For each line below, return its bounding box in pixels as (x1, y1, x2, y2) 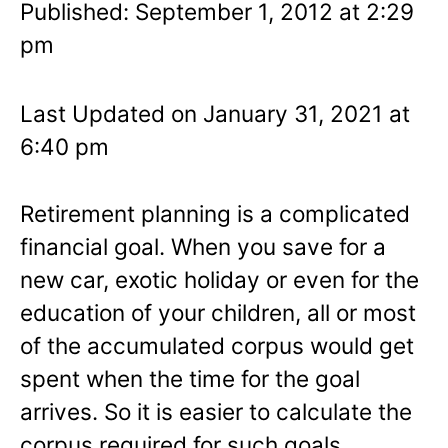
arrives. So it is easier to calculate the (20, 397, 412, 425)
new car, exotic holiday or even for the (20, 265, 419, 293)
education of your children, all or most (20, 298, 416, 326)
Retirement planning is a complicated (20, 199, 410, 227)
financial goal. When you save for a (20, 232, 386, 260)
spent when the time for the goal (20, 364, 360, 392)
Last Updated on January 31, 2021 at (20, 99, 410, 127)
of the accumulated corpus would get (20, 331, 414, 359)
